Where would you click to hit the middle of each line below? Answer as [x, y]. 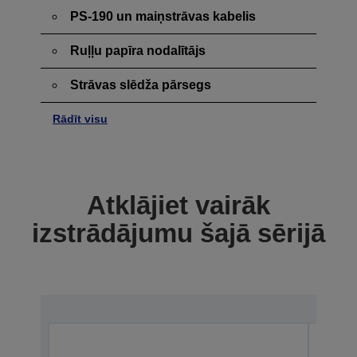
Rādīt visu [80, 118]
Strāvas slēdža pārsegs [141, 84]
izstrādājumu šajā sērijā [178, 233]
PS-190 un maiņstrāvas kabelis [163, 16]
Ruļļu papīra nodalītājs [138, 50]
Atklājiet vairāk [178, 205]
